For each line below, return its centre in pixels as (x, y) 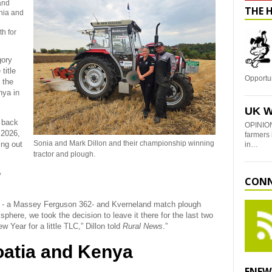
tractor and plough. (64, 154)
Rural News (143, 226)
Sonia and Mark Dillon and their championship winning (124, 143)
